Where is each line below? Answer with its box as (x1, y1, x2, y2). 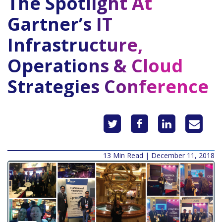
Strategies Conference (7, 74, 209, 99)
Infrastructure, (7, 33, 143, 57)
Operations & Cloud (7, 54, 183, 78)
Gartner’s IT (7, 12, 112, 37)
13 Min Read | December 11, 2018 (103, 151, 215, 161)
